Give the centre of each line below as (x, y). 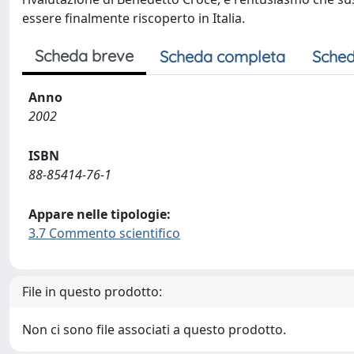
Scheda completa (222, 56)
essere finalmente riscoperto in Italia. (134, 18)
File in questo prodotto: (92, 292)
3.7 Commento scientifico (104, 233)
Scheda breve (84, 56)
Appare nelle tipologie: (100, 214)
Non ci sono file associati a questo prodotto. (154, 330)
